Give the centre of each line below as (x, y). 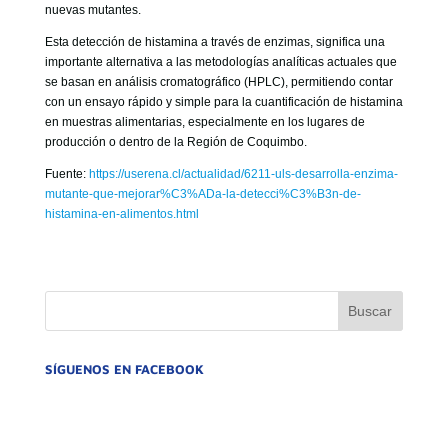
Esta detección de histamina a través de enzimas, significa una (214, 42)
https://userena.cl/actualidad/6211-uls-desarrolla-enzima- (243, 174)
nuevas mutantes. (92, 10)
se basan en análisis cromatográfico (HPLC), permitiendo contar (218, 82)
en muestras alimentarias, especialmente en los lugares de (204, 122)
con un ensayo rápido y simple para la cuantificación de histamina (223, 102)
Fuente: (66, 174)
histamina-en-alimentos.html (121, 214)
